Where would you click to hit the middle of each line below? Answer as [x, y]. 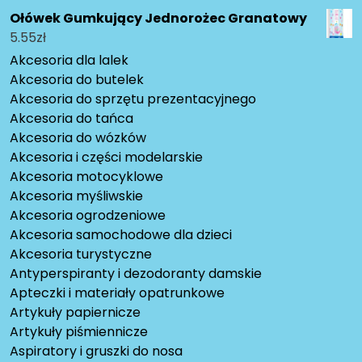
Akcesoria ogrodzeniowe [88, 216]
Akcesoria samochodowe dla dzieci [121, 235]
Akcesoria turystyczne [81, 255]
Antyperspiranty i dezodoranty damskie [136, 274]
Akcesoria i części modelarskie [106, 158]
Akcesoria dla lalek [69, 61]
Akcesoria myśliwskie [76, 196]
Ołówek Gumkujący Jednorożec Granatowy [158, 19]
